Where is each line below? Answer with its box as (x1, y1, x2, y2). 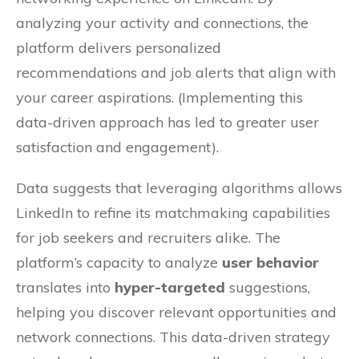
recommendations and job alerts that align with (16, 63, 336, 83)
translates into (16, 278, 115, 297)
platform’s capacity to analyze (16, 253, 222, 272)
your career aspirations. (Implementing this (16, 88, 303, 107)
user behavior (222, 253, 319, 272)
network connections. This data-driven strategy (16, 328, 330, 347)
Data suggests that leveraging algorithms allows (16, 179, 342, 198)
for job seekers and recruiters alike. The (16, 228, 280, 248)
